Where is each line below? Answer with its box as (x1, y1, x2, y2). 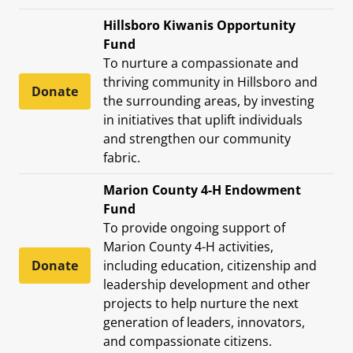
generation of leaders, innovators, (103, 313, 305, 331)
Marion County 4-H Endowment (103, 180, 301, 199)
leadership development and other (103, 275, 310, 293)
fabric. (103, 148, 140, 166)
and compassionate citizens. (103, 332, 272, 350)
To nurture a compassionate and (103, 54, 299, 72)
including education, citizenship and (103, 256, 317, 274)
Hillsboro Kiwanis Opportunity (103, 16, 295, 34)
